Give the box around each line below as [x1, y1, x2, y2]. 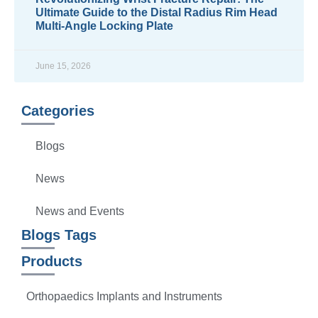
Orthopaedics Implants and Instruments [26, 290, 222, 303]
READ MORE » [35, 36, 95, 47]
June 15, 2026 [35, 60, 91, 71]
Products [21, 253, 82, 269]
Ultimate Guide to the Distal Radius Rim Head [35, 6, 278, 18]
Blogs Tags [21, 226, 97, 243]
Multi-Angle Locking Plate [35, 19, 173, 32]
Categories [21, 102, 94, 119]
